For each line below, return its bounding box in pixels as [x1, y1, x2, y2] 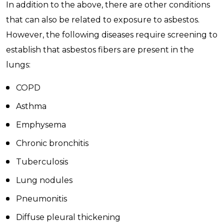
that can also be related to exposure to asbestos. [6, 15, 199, 24]
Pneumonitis [16, 194, 67, 203]
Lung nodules [16, 175, 72, 185]
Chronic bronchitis [16, 138, 88, 148]
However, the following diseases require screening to [6, 30, 217, 39]
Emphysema [16, 120, 66, 129]
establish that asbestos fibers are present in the [6, 45, 194, 54]
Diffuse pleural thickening [16, 212, 120, 222]
